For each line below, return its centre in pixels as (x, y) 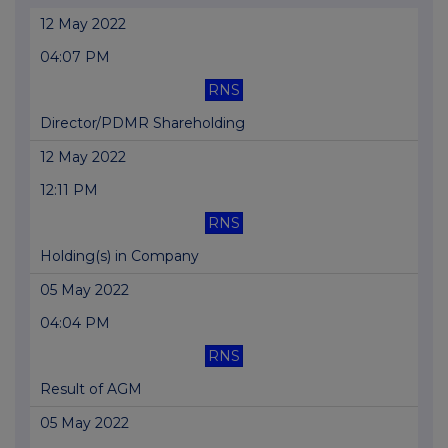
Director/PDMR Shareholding (142, 123)
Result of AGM (91, 389)
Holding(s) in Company (119, 256)
